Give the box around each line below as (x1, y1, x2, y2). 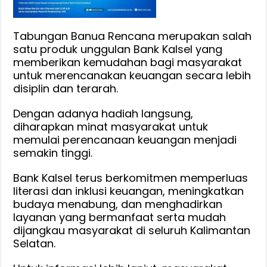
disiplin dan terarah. (13, 80, 119, 96)
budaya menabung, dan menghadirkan (13, 196, 223, 212)
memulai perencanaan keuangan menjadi (13, 132, 237, 147)
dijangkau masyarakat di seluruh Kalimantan (13, 222, 251, 238)
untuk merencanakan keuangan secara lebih (13, 67, 252, 83)
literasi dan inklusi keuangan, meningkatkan (13, 183, 244, 198)
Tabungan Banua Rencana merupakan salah (13, 28, 252, 44)
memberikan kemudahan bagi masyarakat (13, 54, 243, 70)
